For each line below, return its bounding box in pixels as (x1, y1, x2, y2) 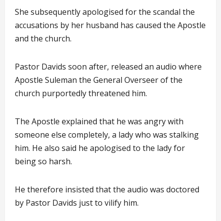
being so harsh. (15, 156, 72, 167)
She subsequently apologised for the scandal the (15, 6, 195, 17)
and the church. (15, 33, 72, 44)
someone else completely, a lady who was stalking (15, 129, 199, 140)
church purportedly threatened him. (15, 88, 147, 99)
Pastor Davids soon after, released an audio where (15, 61, 202, 72)
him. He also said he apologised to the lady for (15, 143, 185, 153)
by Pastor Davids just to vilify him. (15, 197, 139, 208)
